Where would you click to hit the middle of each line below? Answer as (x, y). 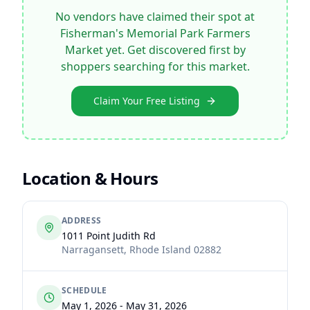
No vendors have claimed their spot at (155, 17)
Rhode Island (160, 249)
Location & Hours (90, 178)
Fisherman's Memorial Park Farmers (155, 33)
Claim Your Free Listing (147, 101)
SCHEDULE (84, 290)
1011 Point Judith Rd (109, 236)
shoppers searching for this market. (155, 66)
